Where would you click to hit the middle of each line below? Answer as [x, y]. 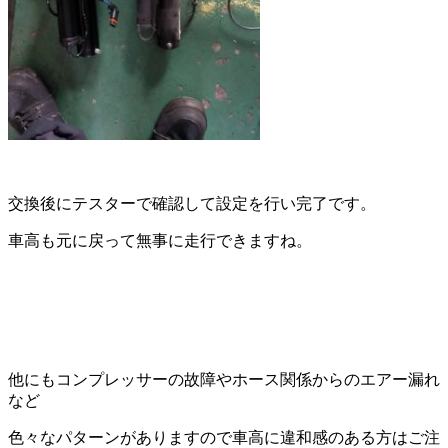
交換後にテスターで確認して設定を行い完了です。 [192, 203]
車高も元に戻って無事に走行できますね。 [160, 240]
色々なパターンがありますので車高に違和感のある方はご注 [224, 437]
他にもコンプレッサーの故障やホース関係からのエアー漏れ [224, 379]
